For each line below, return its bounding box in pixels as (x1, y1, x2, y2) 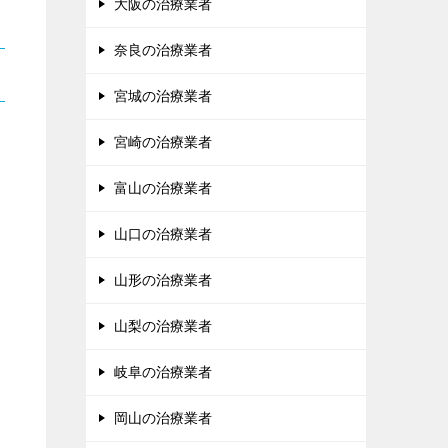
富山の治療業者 (114, 180, 212, 197)
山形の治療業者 (114, 272, 212, 289)
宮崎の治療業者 (114, 134, 212, 151)
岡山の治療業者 (114, 410, 212, 427)
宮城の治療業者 (114, 88, 212, 105)
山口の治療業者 (114, 226, 212, 243)
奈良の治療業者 (114, 42, 212, 59)
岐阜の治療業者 (114, 364, 212, 381)
